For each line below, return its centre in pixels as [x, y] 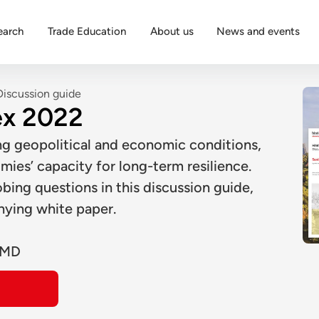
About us [172, 31]
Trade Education [87, 31]
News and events [258, 31]
